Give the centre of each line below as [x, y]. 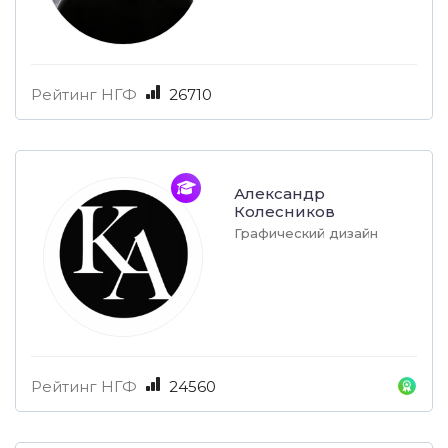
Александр [279, 194]
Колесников [284, 212]
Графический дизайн [306, 233]
